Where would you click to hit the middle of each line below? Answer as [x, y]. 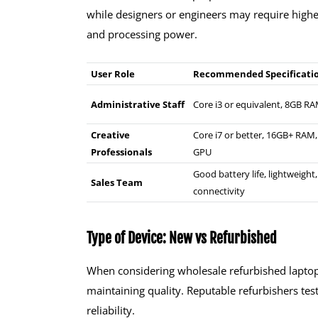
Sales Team [117, 183]
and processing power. [142, 34]
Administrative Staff [138, 105]
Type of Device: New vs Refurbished [182, 238]
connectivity [219, 191]
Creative [110, 135]
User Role [113, 74]
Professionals [121, 152]
